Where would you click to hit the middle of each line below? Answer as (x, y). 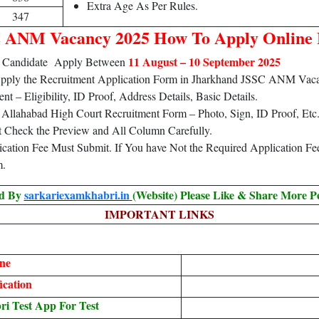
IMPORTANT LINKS (159, 214)
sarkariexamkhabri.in (77, 195)
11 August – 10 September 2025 (204, 62)
